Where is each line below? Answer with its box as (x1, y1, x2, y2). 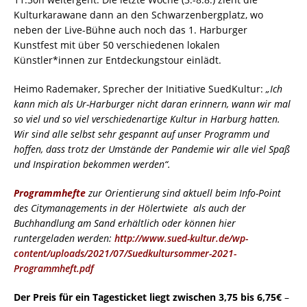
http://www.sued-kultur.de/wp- (114, 232, 248, 245)
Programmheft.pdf (14, 262, 94, 275)
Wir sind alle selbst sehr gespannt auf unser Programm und (14, 127, 269, 141)
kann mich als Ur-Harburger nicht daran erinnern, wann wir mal (14, 97, 291, 111)
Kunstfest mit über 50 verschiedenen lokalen (14, 38, 220, 52)
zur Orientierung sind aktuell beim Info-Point (86, 186, 281, 200)
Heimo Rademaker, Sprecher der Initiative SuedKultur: (14, 82, 266, 96)
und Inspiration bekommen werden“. (14, 158, 171, 171)
